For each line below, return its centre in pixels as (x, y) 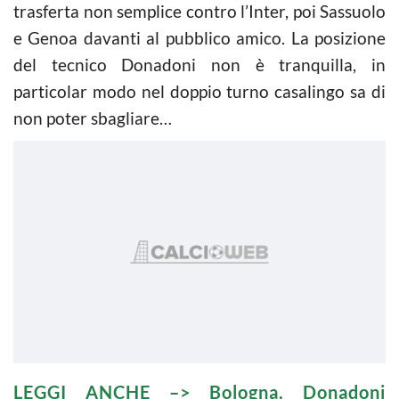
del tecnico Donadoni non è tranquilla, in (199, 64)
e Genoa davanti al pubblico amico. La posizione (199, 37)
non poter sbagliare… (93, 118)
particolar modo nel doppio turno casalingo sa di (199, 91)
